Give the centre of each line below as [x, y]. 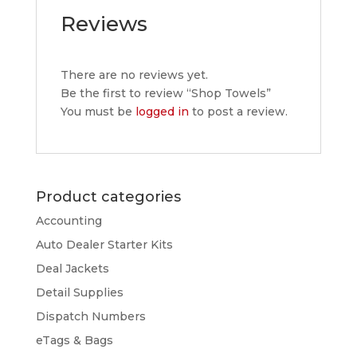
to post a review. [238, 112]
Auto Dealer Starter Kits [104, 245]
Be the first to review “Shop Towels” [165, 93]
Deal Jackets [72, 269]
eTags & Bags [74, 340]
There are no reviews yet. [134, 75]
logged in [162, 112]
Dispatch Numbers [90, 316]
